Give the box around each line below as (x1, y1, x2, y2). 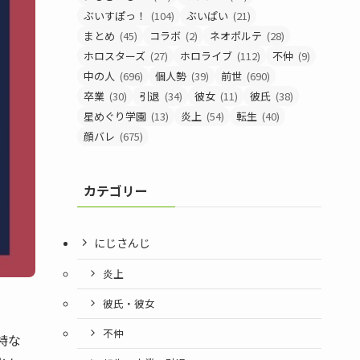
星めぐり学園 (84, 108, 146, 124)
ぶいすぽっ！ (84, 8, 146, 23)
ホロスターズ (84, 48, 145, 63)
